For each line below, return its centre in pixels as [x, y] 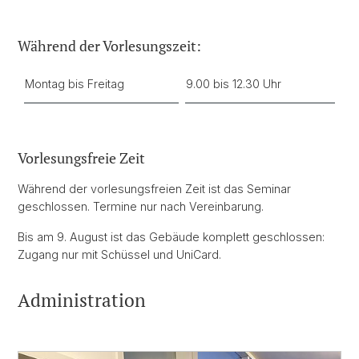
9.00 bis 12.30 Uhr [234, 83]
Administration [82, 300]
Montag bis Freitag [75, 83]
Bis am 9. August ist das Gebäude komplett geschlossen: [171, 236]
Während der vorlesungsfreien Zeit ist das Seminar [154, 188]
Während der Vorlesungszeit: [109, 45]
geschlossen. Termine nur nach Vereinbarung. [141, 206]
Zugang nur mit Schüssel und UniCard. [119, 254]
